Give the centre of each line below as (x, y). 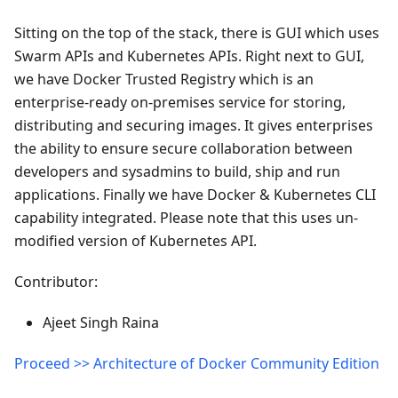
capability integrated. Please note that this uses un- (186, 217)
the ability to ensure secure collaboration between (183, 148)
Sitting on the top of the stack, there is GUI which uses (197, 32)
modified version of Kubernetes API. (135, 240)
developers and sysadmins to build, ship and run (177, 171)
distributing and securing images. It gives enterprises (194, 125)
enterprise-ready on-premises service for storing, (180, 102)
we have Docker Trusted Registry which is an (164, 79)
